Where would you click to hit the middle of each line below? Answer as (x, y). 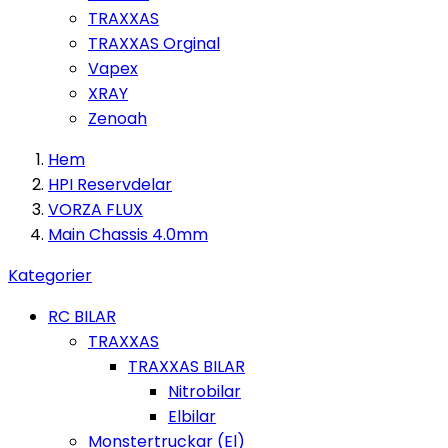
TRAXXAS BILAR (186, 366)
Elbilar (192, 416)
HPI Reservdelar (110, 184)
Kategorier (50, 275)
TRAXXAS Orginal (154, 43)
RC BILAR (82, 316)
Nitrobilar (204, 391)
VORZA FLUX (95, 209)
